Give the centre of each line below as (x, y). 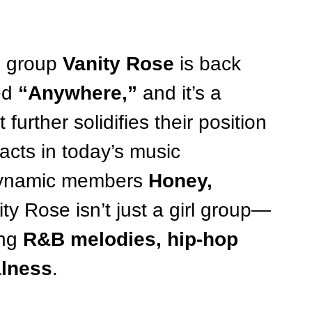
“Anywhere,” (78, 93)
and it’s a (182, 93)
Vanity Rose (118, 64)
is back (210, 64)
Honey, (183, 181)
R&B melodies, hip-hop (133, 239)
